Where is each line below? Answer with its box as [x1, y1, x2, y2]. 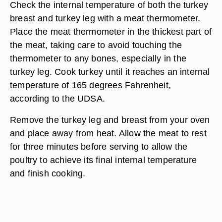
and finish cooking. [10, 168, 86, 178]
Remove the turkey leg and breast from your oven [10, 114, 210, 125]
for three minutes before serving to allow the [10, 141, 188, 152]
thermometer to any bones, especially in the [10, 53, 186, 63]
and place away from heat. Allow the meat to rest [10, 128, 207, 138]
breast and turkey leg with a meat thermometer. [10, 13, 201, 23]
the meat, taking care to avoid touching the [10, 40, 182, 50]
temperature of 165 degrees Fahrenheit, [10, 80, 171, 90]
